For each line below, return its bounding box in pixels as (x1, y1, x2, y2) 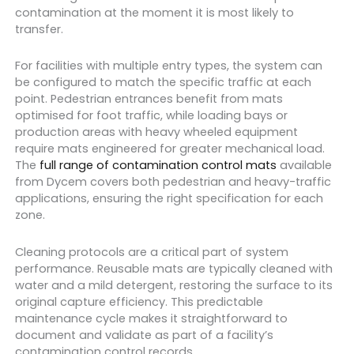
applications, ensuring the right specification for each (14, 190, 323, 207)
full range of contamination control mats (39, 157, 277, 174)
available (276, 157, 332, 174)
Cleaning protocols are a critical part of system (14, 243, 288, 260)
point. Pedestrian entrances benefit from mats (14, 91, 283, 107)
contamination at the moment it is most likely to (14, 4, 294, 21)
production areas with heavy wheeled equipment (14, 124, 298, 141)
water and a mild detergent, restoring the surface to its (14, 277, 333, 293)
